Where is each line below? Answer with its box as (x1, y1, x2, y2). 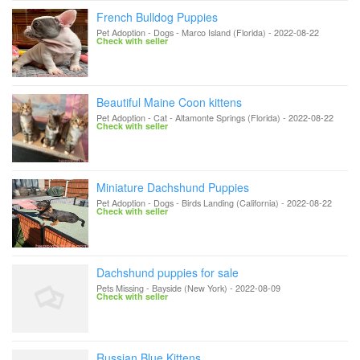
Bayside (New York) (152, 281, 227, 294)
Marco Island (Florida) (182, 26, 266, 39)
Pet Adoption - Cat (96, 111, 167, 124)
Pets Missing (96, 281, 144, 294)
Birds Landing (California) (182, 196, 279, 209)
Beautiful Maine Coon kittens (96, 94, 242, 110)
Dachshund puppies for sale (96, 264, 239, 280)
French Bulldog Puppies (96, 9, 218, 25)
